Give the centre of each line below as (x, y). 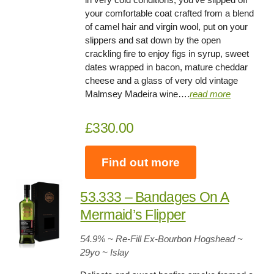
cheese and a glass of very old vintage (162, 81)
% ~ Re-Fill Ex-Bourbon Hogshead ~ (170, 239)
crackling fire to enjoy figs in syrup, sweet (167, 54)
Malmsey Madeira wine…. (138, 94)
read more (210, 94)
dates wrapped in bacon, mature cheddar (167, 67)
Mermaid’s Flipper (133, 215)
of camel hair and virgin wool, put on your (167, 27)
